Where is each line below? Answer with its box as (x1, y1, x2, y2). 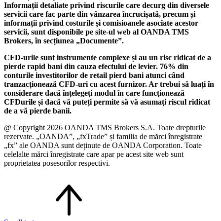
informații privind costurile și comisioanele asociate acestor (4, 19, 198, 28)
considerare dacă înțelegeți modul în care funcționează (4, 89, 184, 98)
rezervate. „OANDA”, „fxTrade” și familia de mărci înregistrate (4, 132, 202, 141)
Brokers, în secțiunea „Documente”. (4, 37, 124, 45)
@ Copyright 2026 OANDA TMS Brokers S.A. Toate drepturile (4, 123, 206, 132)
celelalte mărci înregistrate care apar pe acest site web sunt (4, 150, 184, 159)
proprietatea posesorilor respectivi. (4, 159, 110, 168)
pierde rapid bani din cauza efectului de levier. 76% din (4, 62, 188, 71)
